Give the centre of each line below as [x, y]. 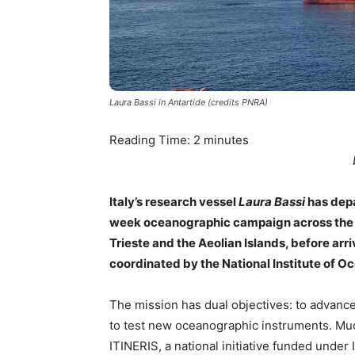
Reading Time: [151, 140]
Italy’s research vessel [174, 202]
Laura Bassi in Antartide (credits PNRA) [189, 102]
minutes [226, 140]
